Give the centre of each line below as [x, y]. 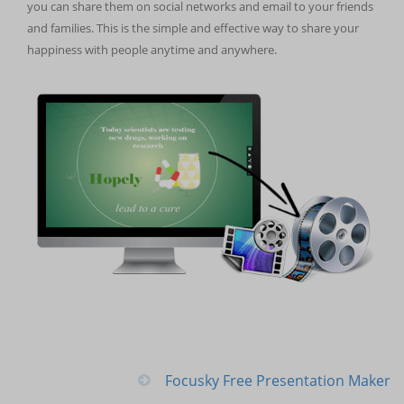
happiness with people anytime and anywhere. [152, 49]
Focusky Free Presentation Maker [278, 381]
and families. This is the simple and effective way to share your [193, 28]
